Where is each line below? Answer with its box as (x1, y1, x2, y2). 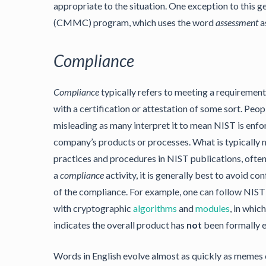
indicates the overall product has (53, 219, 186, 230)
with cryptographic (53, 202, 133, 214)
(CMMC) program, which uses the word (53, 17, 216, 28)
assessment (216, 17, 258, 28)
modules (195, 202, 230, 214)
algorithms (133, 202, 177, 214)
